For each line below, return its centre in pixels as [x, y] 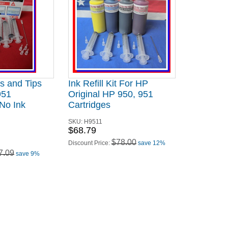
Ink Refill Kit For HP [108, 83]
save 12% [151, 143]
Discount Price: [90, 143]
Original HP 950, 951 [110, 94]
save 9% [28, 154]
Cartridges [89, 105]
